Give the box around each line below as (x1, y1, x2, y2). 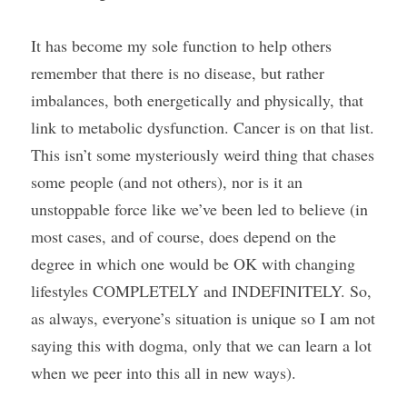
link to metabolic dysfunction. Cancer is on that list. (31, 116, 374, 138)
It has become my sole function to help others (31, 35, 332, 56)
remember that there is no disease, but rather (31, 62, 324, 84)
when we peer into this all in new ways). (31, 362, 296, 383)
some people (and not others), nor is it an (31, 171, 303, 193)
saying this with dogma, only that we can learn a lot (31, 334, 372, 356)
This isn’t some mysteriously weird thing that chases (31, 144, 374, 165)
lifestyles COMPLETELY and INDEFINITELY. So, (31, 280, 372, 302)
